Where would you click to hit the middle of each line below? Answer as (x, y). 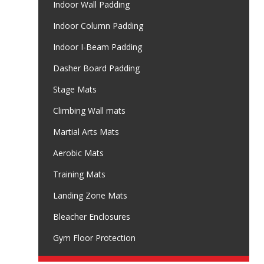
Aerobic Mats (78, 153)
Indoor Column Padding (98, 26)
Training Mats (79, 174)
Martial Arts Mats (86, 132)
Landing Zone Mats (90, 196)
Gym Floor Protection (94, 238)
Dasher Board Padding (96, 68)
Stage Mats (75, 90)
